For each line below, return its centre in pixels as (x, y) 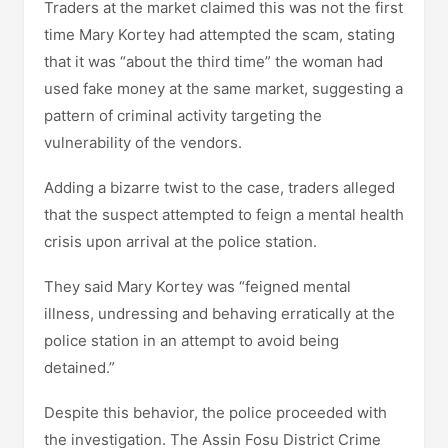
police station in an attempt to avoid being (191, 340)
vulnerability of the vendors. (143, 142)
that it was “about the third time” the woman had (213, 61)
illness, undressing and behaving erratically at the (219, 313)
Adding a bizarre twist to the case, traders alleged (219, 187)
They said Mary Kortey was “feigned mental (197, 286)
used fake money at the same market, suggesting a (223, 88)
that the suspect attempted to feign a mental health (224, 214)
